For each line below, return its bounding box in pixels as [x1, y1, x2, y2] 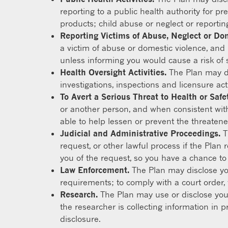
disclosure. [60, 214, 101, 224]
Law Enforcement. [60, 165, 129, 175]
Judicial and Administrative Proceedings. [60, 128, 220, 138]
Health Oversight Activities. [60, 67, 166, 77]
